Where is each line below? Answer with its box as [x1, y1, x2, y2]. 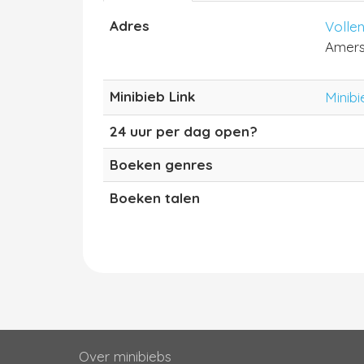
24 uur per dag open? [110, 123, 258, 140]
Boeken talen [110, 189, 200, 206]
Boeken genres [110, 156, 213, 173]
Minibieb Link [110, 88, 195, 105]
